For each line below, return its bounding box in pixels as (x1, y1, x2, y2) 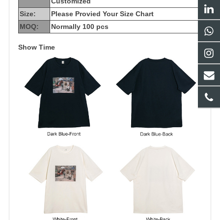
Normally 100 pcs (51, 23, 109, 31)
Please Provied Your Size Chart (51, 10, 154, 18)
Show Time (18, 43, 55, 52)
